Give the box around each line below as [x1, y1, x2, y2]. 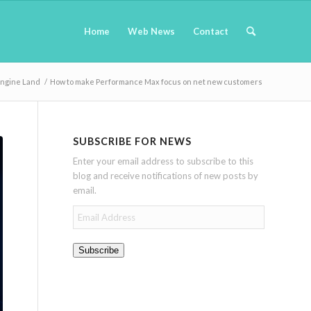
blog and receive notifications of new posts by [73, 170, 259, 182]
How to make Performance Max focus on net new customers [50, 77, 262, 86]
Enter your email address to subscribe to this [73, 155, 254, 167]
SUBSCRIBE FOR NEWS [73, 135, 192, 147]
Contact [193, 26, 228, 37]
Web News [128, 26, 175, 37]
